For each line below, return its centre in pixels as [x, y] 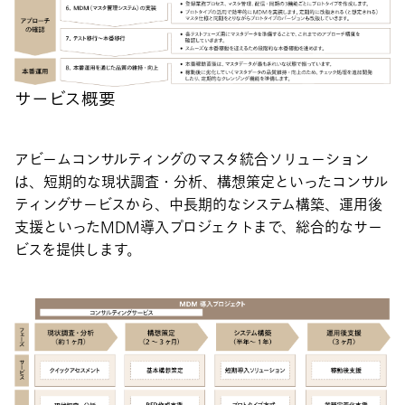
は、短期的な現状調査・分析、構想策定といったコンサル [201, 183]
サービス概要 [65, 100]
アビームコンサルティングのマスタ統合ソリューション [192, 160]
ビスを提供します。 [78, 251]
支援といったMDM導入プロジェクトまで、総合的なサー [198, 228]
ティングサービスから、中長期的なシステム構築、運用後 [198, 206]
